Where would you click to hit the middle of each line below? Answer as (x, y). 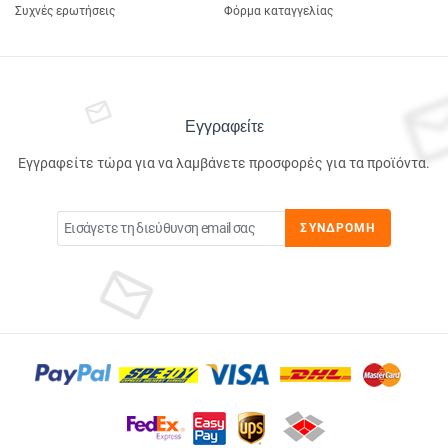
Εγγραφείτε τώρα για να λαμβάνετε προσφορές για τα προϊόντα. (224, 163)
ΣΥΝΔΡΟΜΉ (338, 228)
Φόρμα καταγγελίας (278, 10)
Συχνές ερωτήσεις (65, 10)
